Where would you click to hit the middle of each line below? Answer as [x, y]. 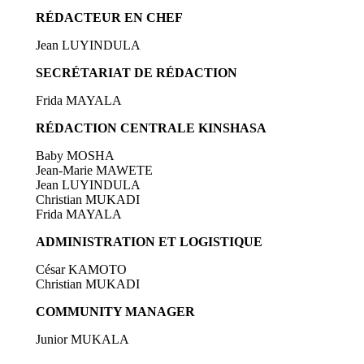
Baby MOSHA [75, 156]
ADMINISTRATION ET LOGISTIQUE [149, 242]
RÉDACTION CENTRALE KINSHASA [151, 128]
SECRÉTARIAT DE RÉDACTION [136, 73]
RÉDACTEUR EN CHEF [109, 18]
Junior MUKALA [82, 340]
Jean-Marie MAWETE [94, 171]
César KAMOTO [81, 270]
